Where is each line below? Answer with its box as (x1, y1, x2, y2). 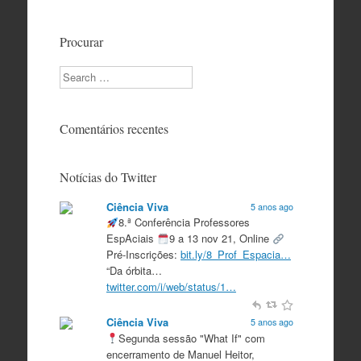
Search (58, 64, 92, 81)
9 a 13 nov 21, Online (168, 230, 272, 247)
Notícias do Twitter (59, 168, 156, 185)
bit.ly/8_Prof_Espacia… (180, 247, 291, 263)
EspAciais (106, 230, 157, 247)
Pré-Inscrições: (106, 247, 180, 263)
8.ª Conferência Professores (118, 214, 250, 230)
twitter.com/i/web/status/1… (106, 279, 236, 295)
